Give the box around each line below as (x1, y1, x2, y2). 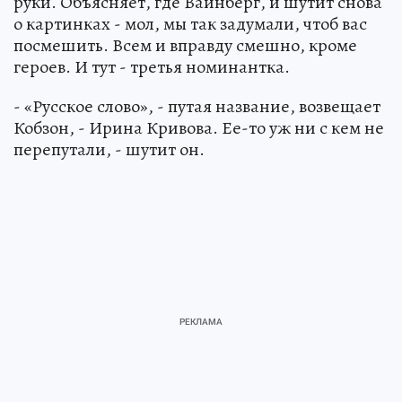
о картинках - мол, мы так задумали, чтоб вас (13, 11, 367, 36)
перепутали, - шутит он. (13, 136, 205, 162)
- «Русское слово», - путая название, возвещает (13, 93, 380, 118)
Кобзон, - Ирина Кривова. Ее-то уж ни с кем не (13, 115, 384, 140)
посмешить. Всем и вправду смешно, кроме (13, 32, 357, 57)
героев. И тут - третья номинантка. (13, 54, 290, 79)
